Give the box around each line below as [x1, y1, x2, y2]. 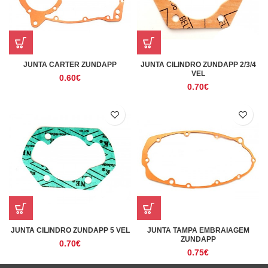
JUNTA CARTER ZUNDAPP [23, 60, 117, 69]
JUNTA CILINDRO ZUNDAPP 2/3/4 [140, 60, 256, 69]
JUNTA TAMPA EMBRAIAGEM [147, 226, 249, 234]
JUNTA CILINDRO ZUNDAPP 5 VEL [10, 226, 130, 234]
